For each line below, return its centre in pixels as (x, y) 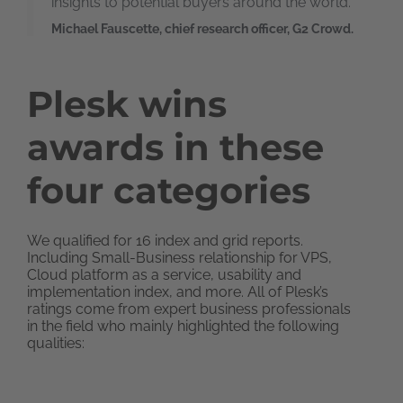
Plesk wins (127, 104)
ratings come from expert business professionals (189, 309)
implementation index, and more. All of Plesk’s (178, 292)
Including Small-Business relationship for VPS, (179, 258)
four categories (169, 190)
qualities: (56, 343)
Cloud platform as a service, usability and (164, 275)
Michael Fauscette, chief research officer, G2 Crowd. (202, 29)
